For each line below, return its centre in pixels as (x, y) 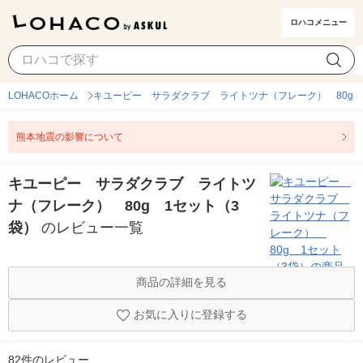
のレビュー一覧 (92, 228)
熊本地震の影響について (70, 137)
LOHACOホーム (43, 96)
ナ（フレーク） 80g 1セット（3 (124, 206)
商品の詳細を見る (181, 282)
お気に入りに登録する (190, 314)
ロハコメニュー (318, 22)
